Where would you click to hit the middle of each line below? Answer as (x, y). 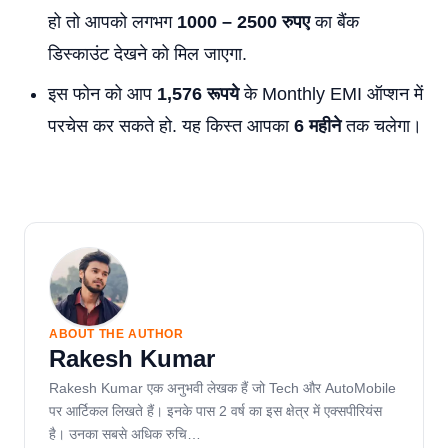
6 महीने (315, 126)
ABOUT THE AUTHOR (116, 334)
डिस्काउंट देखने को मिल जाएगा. (147, 54)
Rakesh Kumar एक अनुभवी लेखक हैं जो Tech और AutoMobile (222, 388)
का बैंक (334, 22)
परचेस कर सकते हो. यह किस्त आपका (168, 126)
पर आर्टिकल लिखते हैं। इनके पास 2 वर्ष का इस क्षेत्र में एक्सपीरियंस (215, 411)
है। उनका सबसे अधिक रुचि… (125, 434)
